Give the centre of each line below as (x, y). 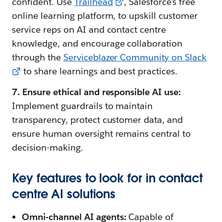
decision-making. (48, 148)
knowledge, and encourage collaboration (97, 44)
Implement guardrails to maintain (83, 106)
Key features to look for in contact (107, 178)
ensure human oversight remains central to (102, 134)
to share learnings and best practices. (99, 71)
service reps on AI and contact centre (89, 30)
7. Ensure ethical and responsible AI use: (97, 92)
